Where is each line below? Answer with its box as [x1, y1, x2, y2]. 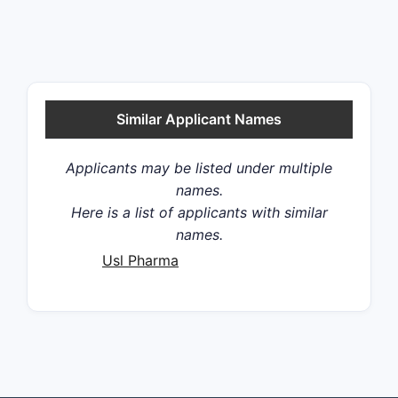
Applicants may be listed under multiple [66, 158, 332, 177]
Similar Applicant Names [116, 109, 282, 128]
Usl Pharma [102, 251, 179, 269]
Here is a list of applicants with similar [70, 203, 328, 221]
